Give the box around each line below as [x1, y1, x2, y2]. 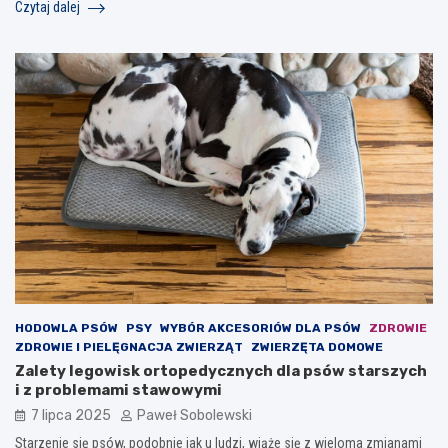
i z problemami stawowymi [15, 381, 222, 400]
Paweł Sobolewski [137, 407, 252, 425]
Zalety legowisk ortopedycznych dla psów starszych [15, 362, 427, 381]
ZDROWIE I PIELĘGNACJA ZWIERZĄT [15, 340, 243, 355]
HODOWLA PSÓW [15, 321, 118, 336]
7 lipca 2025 [31, 407, 111, 425]
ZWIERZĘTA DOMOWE [251, 340, 383, 355]
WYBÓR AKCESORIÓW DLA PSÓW [160, 321, 361, 336]
